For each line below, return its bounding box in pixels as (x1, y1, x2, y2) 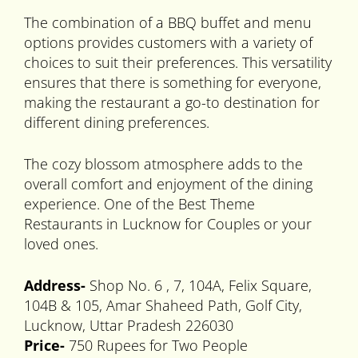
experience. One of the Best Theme (24, 194, 255, 214)
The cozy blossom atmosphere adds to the (24, 154, 303, 174)
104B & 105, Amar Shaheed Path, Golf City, (24, 296, 302, 316)
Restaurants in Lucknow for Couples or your (24, 214, 312, 234)
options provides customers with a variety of (24, 33, 312, 53)
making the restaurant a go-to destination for (24, 93, 320, 113)
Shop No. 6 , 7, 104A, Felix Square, (86, 276, 312, 296)
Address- (24, 276, 86, 296)
